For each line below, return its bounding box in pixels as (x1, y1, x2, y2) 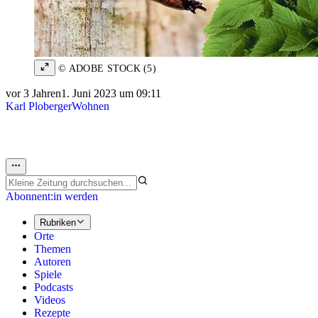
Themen (34, 243, 71, 256)
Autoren (34, 256, 71, 268)
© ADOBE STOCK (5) (55, 63, 157, 75)
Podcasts (34, 281, 73, 294)
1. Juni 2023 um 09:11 (61, 87, 161, 100)
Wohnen (72, 100, 109, 113)
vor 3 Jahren (6, 87, 61, 100)
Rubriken (40, 217, 76, 229)
